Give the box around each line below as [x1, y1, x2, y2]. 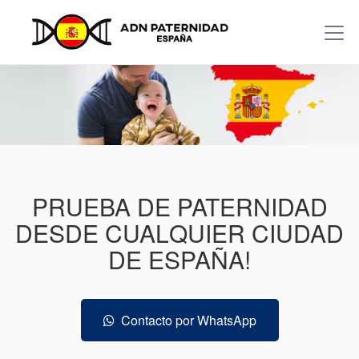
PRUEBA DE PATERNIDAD [31, 189, 328, 224]
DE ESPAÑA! [108, 242, 251, 277]
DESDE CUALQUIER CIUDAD [15, 216, 344, 251]
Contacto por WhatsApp [114, 311, 256, 330]
